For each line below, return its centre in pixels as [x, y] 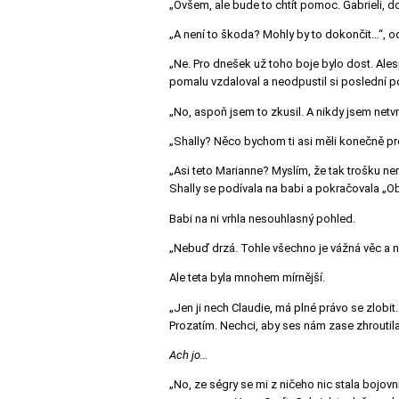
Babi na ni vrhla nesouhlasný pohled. [262, 218]
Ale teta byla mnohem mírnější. [247, 278]
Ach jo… [189, 354]
